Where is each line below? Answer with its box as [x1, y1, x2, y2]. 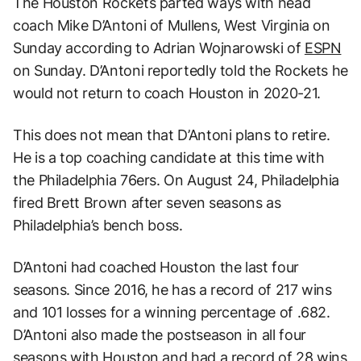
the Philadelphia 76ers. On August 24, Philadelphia [13, 171, 340, 189]
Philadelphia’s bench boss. [13, 216, 183, 234]
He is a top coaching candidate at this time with [13, 148, 325, 166]
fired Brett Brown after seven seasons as [13, 193, 281, 211]
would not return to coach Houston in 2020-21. [13, 84, 321, 102]
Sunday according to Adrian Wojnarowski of [13, 39, 305, 56]
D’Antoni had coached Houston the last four [13, 258, 299, 276]
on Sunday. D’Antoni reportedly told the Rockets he [13, 61, 349, 79]
